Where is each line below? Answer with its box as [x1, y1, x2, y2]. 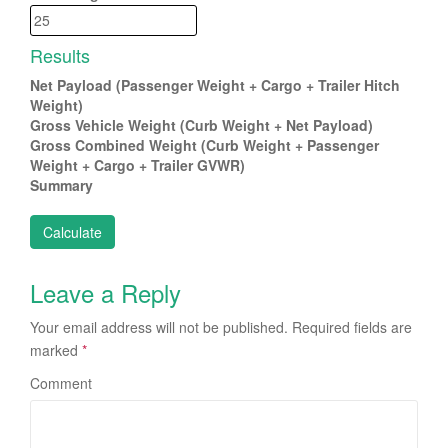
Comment [30, 373, 92, 393]
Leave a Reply [30, 275, 181, 310]
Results [30, 42, 90, 68]
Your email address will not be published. [30, 317, 288, 337]
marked [30, 340, 82, 360]
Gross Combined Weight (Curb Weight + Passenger [30, 135, 379, 155]
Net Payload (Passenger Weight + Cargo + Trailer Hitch [30, 75, 400, 95]
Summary [30, 175, 93, 195]
